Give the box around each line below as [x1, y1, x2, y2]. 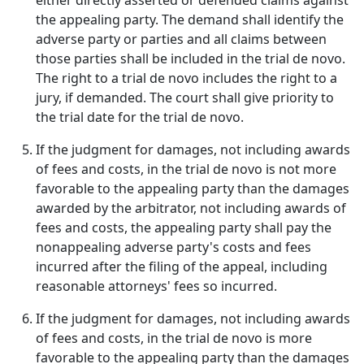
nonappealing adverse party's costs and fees [36, 238, 311, 256]
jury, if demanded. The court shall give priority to [36, 89, 334, 106]
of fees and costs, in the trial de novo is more [36, 329, 312, 347]
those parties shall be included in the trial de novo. [36, 50, 345, 67]
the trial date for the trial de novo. [36, 108, 244, 126]
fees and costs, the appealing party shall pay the [36, 219, 331, 236]
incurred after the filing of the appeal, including [36, 258, 327, 275]
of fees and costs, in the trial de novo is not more [36, 160, 336, 178]
